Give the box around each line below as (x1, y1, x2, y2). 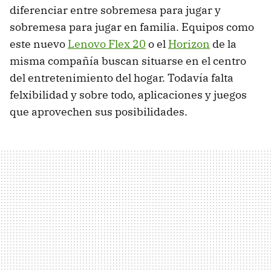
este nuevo (10, 37, 68, 51)
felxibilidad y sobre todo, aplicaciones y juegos (10, 88, 247, 102)
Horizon (168, 37, 210, 51)
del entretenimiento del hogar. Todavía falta (10, 71, 233, 85)
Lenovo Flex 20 (68, 37, 146, 51)
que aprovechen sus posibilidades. (10, 105, 188, 119)
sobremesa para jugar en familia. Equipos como (10, 20, 254, 34)
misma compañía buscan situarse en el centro (10, 54, 246, 68)
